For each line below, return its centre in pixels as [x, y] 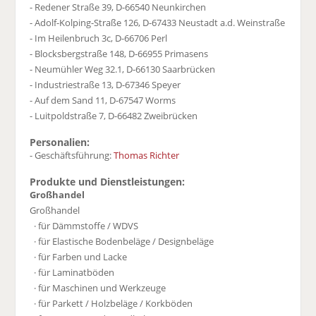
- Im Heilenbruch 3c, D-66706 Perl [99, 38]
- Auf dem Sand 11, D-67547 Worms [103, 101]
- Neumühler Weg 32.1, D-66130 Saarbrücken [123, 69]
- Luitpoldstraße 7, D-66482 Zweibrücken [114, 116]
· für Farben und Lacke [79, 257]
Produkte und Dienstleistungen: [108, 182]
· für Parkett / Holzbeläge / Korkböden [111, 304]
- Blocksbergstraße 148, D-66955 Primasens [119, 54]
